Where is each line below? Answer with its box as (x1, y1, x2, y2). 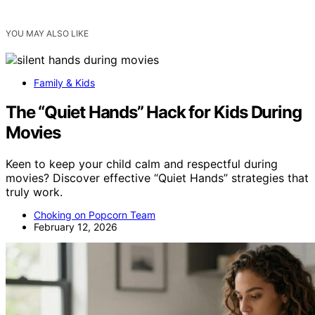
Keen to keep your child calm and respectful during (6, 157, 278, 172)
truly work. (6, 185, 63, 200)
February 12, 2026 (34, 221, 117, 233)
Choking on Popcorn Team (34, 209, 155, 221)
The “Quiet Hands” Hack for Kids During (6, 102, 302, 123)
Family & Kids (34, 76, 95, 89)
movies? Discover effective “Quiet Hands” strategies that (6, 171, 309, 186)
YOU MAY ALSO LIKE (6, 27, 89, 39)
